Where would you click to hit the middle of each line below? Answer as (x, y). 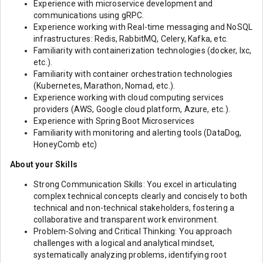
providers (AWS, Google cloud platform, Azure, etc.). (132, 109)
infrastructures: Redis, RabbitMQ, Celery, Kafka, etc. (131, 39)
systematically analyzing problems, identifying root (130, 255)
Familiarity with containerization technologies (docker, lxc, (143, 50)
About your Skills (44, 164)
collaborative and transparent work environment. (126, 220)
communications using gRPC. (89, 15)
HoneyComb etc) (65, 144)
